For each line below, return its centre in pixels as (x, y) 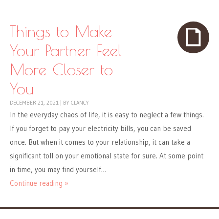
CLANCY (80, 103)
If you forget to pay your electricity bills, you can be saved (100, 129)
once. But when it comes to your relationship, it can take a (100, 142)
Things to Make (61, 31)
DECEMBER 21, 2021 (34, 103)
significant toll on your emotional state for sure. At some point (107, 156)
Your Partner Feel (66, 50)
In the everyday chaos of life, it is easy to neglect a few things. (107, 115)
